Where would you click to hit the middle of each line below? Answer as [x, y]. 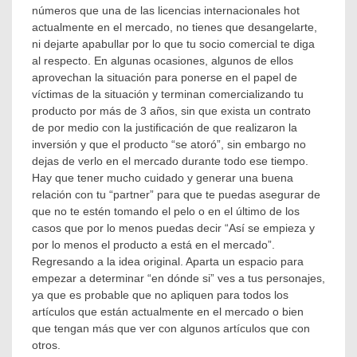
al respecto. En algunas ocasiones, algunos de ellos [163, 61]
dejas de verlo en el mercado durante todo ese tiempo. [170, 161]
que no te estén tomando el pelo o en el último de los [166, 211]
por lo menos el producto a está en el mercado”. [153, 245]
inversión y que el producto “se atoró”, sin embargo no [169, 144]
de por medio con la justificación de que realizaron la [165, 127]
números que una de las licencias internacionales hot [166, 10]
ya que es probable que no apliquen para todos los [160, 295]
